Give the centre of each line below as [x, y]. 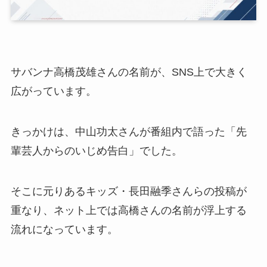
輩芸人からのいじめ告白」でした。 [96, 151]
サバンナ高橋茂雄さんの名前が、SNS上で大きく [129, 72]
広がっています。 [53, 91]
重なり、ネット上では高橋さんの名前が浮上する [128, 211]
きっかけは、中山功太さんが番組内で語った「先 [128, 132]
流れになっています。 [64, 230]
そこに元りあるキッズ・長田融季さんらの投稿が [128, 192]
